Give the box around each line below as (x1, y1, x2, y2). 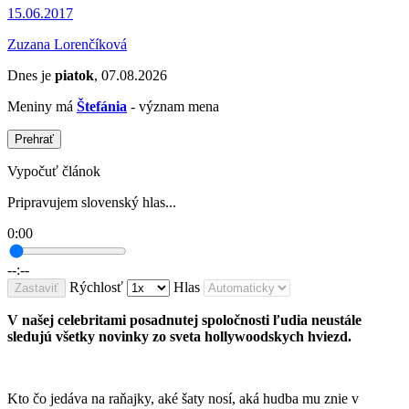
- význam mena (127, 99, 219, 115)
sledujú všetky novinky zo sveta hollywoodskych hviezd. (7, 329, 351, 345)
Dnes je (7, 68, 55, 84)
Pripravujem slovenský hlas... (7, 194, 176, 211)
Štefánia (77, 99, 127, 115)
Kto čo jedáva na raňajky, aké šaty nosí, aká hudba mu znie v (7, 391, 359, 407)
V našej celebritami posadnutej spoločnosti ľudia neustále (7, 312, 362, 329)
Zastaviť (15, 281, 58, 296)
